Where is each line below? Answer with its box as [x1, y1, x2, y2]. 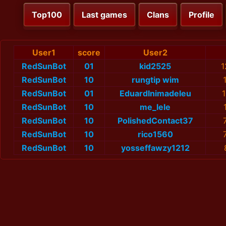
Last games [82, 10, 127, 20]
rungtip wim [131, 75, 179, 85]
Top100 [32, 10, 62, 20]
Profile [189, 10, 214, 20]
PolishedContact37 [117, 116, 193, 126]
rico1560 [137, 129, 173, 140]
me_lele [140, 102, 171, 112]
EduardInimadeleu [119, 88, 191, 99]
